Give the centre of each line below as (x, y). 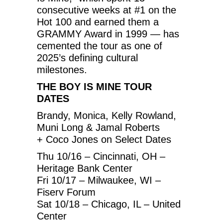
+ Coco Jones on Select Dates (104, 139)
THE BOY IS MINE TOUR (94, 86)
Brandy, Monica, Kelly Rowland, (107, 115)
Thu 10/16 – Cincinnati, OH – (101, 156)
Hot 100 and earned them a (98, 22)
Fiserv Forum (66, 192)
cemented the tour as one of (100, 46)
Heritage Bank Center (85, 168)
